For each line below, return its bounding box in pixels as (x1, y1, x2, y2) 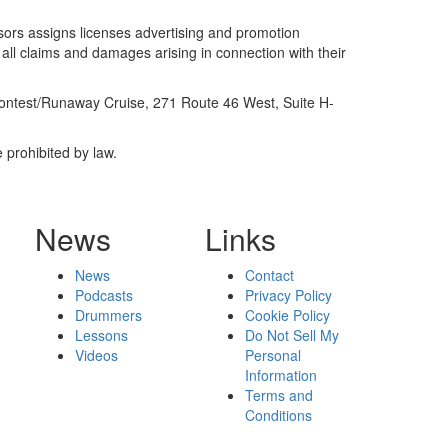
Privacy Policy (245, 284, 333, 305)
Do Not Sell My (245, 324, 340, 345)
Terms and (245, 384, 314, 405)
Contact (245, 264, 295, 285)
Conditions (245, 404, 313, 425)
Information (245, 364, 318, 385)
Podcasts (74, 284, 133, 305)
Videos (74, 344, 118, 365)
